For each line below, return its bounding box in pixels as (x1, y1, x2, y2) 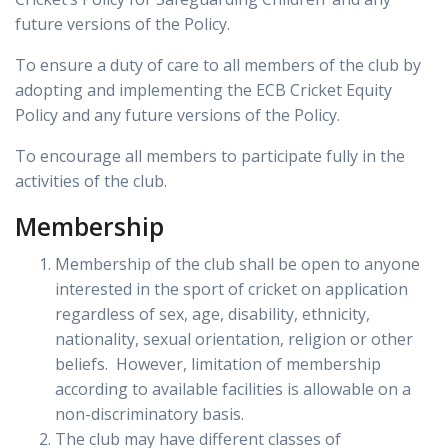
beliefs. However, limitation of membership (55, 353, 381, 376)
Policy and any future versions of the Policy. (15, 104, 340, 127)
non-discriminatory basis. (55, 403, 244, 426)
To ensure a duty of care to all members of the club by (15, 54, 421, 77)
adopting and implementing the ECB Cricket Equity (15, 79, 392, 102)
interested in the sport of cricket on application (55, 278, 408, 301)
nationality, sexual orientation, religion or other (55, 328, 413, 351)
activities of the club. (15, 170, 167, 193)
